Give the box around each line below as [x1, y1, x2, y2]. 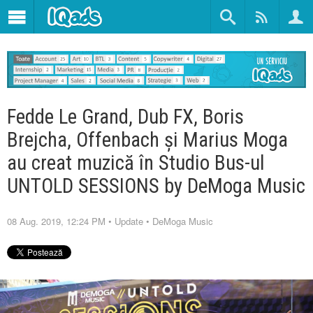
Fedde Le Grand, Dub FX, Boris [7, 104, 244, 129]
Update [115, 214, 143, 228]
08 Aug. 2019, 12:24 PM [7, 214, 105, 228]
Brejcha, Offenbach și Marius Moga [7, 127, 288, 152]
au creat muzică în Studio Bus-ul [7, 150, 265, 175]
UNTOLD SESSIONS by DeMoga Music [7, 173, 305, 198]
